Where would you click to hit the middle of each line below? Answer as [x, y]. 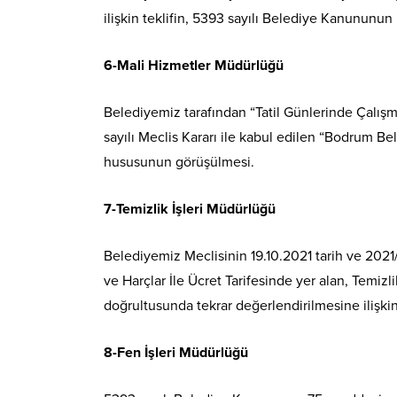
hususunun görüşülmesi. [179, 162]
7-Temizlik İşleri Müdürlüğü [190, 209]
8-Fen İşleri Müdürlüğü [176, 352]
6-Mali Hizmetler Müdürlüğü [194, 65]
